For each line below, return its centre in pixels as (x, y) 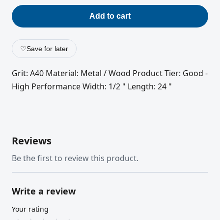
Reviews (32, 140)
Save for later (47, 49)
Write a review (44, 191)
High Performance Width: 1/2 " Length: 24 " (92, 87)
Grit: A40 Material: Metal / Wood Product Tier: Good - (110, 73)
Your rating (30, 209)
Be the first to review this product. (75, 158)
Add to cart (110, 16)
